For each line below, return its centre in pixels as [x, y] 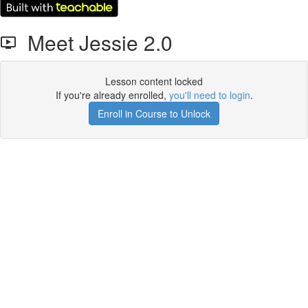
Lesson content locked [154, 81]
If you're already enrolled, [112, 95]
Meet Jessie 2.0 [95, 42]
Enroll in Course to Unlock [154, 113]
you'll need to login [209, 95]
